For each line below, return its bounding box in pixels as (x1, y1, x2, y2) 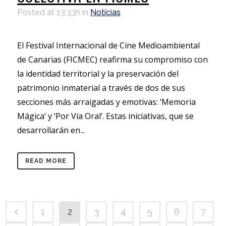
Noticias (90, 7, 121, 17)
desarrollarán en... (17, 124, 85, 136)
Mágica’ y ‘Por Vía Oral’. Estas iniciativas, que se (17, 110, 194, 122)
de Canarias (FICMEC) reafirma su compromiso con (17, 53, 208, 65)
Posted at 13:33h (17, 7, 81, 17)
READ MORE (25, 157, 67, 164)
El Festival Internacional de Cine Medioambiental (17, 39, 200, 51)
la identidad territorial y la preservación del (17, 68, 179, 79)
